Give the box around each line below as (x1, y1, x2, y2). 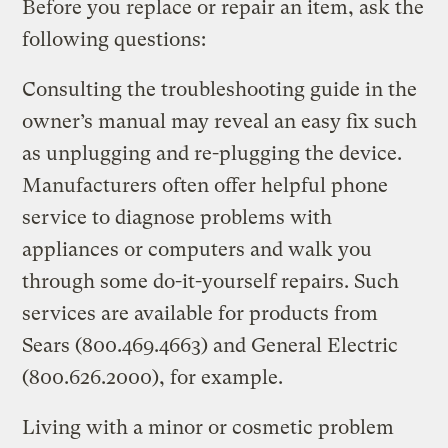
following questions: (22, 27, 207, 51)
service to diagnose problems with (22, 205, 333, 229)
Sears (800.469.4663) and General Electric (22, 333, 399, 357)
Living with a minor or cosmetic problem (22, 415, 395, 439)
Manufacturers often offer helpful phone (22, 173, 389, 197)
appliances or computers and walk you (22, 237, 373, 261)
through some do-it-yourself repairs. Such (22, 269, 400, 293)
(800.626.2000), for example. (22, 365, 284, 389)
